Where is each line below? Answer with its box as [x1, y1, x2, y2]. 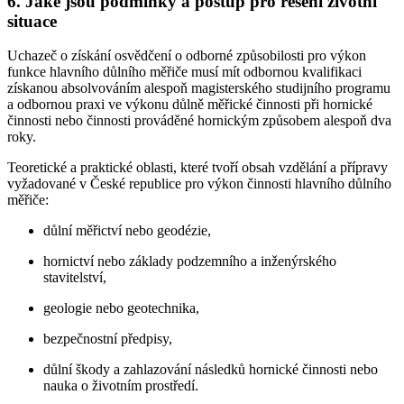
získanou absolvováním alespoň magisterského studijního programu [7, 80, 390, 96]
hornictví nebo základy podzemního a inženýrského [43, 253, 336, 270]
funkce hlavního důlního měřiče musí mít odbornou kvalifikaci [7, 64, 362, 80]
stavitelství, [43, 270, 106, 286]
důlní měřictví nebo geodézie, [43, 223, 211, 239]
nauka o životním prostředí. [43, 378, 198, 394]
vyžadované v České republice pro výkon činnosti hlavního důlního [7, 176, 391, 192]
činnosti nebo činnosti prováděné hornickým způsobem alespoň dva [7, 113, 391, 129]
